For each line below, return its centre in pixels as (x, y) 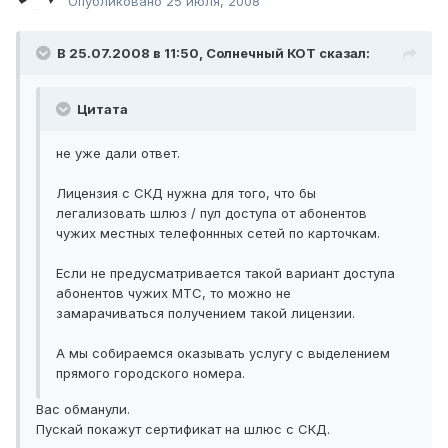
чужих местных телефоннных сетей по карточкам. (218, 233)
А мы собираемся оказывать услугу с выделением (223, 353)
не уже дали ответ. (118, 153)
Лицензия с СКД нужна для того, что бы (186, 193)
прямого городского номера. (150, 373)
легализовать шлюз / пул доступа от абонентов (211, 213)
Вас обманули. (83, 409)
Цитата (101, 109)
